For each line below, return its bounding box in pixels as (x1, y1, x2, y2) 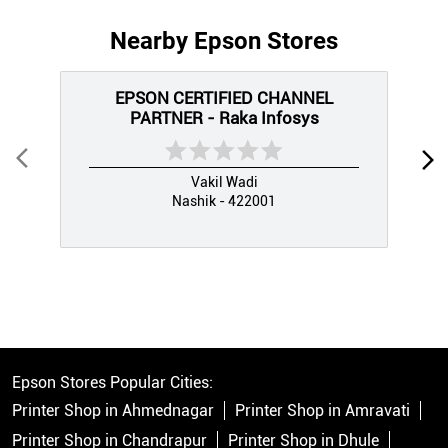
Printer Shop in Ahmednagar (12, 400, 214, 420)
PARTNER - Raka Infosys (129, 107, 319, 128)
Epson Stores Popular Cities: (12, 372, 213, 392)
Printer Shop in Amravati (235, 400, 410, 420)
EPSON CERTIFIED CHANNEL (115, 87, 333, 108)
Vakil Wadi (190, 173, 258, 190)
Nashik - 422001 (172, 192, 276, 209)
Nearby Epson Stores (110, 26, 338, 55)
